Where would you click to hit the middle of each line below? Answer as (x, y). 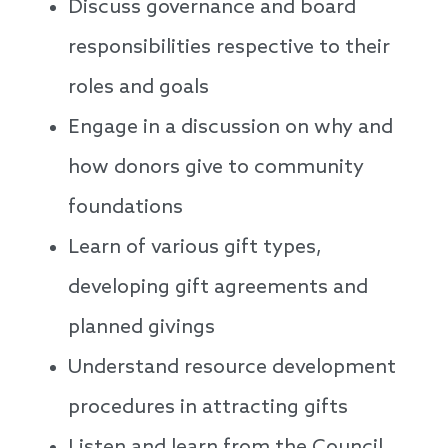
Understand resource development (232, 368)
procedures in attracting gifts (208, 408)
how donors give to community (216, 168)
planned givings (144, 328)
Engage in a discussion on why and (230, 128)
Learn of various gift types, (195, 248)
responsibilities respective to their (229, 48)
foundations (125, 208)
